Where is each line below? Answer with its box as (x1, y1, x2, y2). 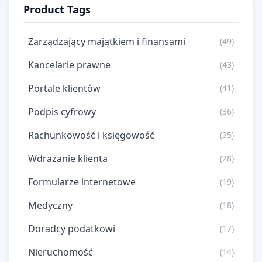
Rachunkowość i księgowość (28, 129, 154, 142)
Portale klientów (28, 82, 101, 95)
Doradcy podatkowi (28, 222, 115, 235)
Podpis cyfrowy (28, 105, 96, 118)
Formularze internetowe (28, 175, 136, 188)
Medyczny (28, 199, 73, 212)
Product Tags (23, 2, 91, 16)
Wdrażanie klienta (28, 152, 108, 165)
